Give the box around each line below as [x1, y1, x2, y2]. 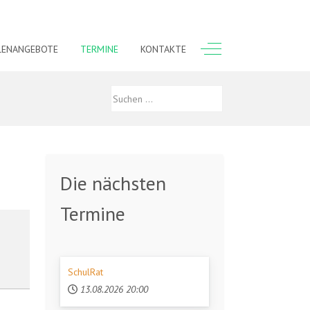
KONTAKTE [140, 42, 187, 55]
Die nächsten [60, 170, 166, 196]
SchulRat [68, 265, 104, 278]
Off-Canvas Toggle [210, 42, 289, 54]
